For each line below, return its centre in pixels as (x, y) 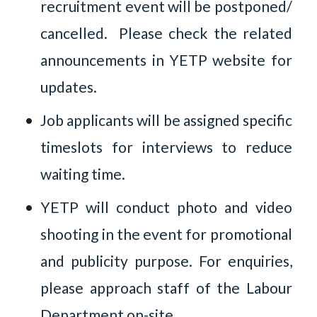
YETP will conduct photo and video (166, 207)
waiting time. (83, 173)
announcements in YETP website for (166, 59)
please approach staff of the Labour (166, 287)
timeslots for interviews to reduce (166, 146)
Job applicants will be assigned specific (166, 120)
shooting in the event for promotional (166, 234)
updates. (69, 86)
